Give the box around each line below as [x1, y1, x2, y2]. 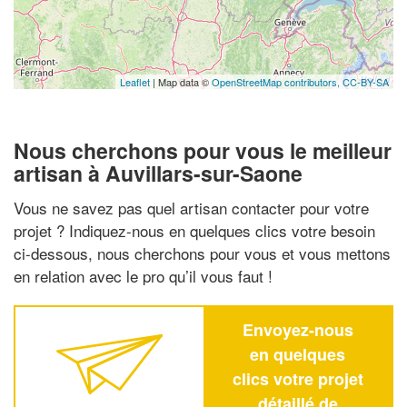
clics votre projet [232, 366, 363, 391]
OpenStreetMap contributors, [212, 74, 342, 89]
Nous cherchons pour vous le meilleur [14, 135, 392, 165]
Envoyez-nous [242, 317, 353, 342]
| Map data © [150, 74, 212, 89]
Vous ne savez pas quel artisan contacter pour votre [14, 195, 369, 219]
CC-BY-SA [342, 74, 389, 89]
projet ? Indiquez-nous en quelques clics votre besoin [14, 218, 375, 242]
